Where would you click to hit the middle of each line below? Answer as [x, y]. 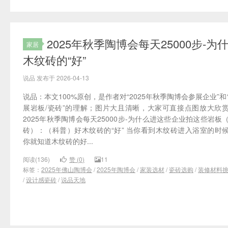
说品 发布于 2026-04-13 [56, 78]
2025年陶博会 [116, 169]
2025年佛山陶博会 [67, 169]
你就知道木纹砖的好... [58, 141]
